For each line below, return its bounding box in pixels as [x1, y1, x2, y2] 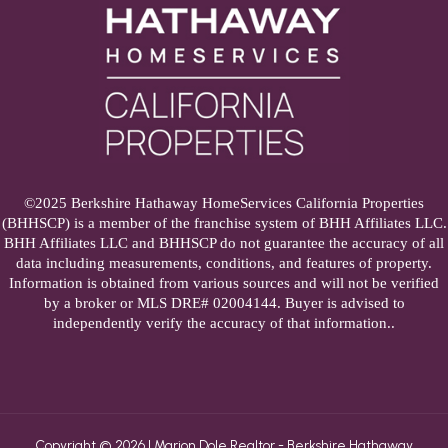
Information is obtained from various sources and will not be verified [9, 275, 439, 292]
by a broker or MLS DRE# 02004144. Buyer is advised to [43, 295, 405, 312]
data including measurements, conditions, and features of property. [16, 255, 432, 272]
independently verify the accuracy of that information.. [53, 315, 395, 332]
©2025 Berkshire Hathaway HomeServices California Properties [24, 195, 424, 212]
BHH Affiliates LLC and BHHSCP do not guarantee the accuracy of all [4, 235, 444, 252]
